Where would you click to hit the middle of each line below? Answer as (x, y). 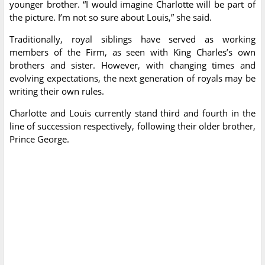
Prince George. (39, 139)
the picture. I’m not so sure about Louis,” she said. (111, 17)
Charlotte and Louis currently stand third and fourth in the (132, 113)
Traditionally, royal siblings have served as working (132, 39)
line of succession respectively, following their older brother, (132, 126)
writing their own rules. (57, 91)
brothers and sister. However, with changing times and (132, 65)
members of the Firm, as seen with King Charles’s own (132, 52)
